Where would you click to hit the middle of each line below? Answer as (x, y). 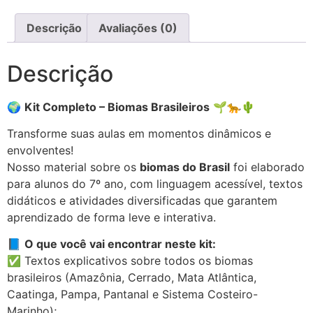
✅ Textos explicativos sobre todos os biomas (130, 261)
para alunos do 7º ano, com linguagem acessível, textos (155, 184)
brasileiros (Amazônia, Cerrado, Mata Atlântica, (132, 278)
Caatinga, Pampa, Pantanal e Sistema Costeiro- (132, 294)
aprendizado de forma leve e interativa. (111, 218)
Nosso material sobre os (73, 167)
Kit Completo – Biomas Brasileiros (117, 107)
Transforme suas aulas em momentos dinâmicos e (139, 134)
